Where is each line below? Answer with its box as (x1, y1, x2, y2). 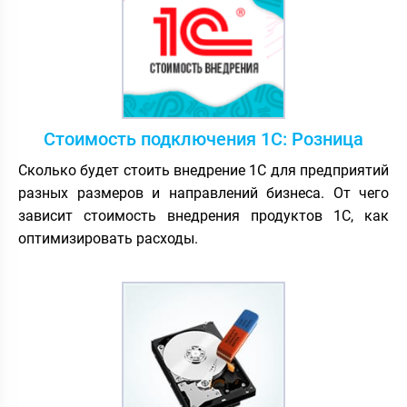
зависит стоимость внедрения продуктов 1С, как (18, 206, 389, 224)
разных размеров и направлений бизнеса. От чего (18, 184, 389, 202)
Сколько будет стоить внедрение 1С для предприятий (18, 161, 389, 179)
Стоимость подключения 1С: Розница (44, 127, 363, 150)
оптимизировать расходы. (18, 229, 198, 247)
